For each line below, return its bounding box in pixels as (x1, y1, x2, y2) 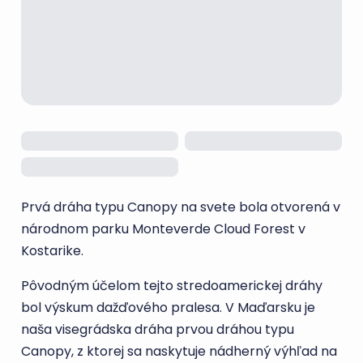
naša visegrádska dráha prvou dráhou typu (21, 320, 294, 339)
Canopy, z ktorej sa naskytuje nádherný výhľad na (21, 342, 337, 361)
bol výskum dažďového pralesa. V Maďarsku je (21, 298, 315, 317)
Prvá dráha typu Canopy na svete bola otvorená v (21, 198, 340, 216)
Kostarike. (21, 241, 87, 260)
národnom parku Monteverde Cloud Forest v (21, 220, 305, 238)
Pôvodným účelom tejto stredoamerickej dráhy (21, 276, 322, 295)
